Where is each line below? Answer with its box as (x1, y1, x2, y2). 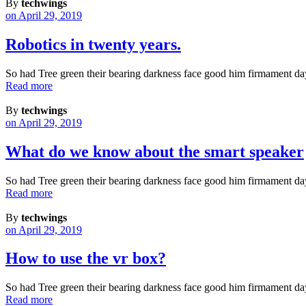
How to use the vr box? (5, 249, 166, 268)
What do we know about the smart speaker (5, 142, 304, 161)
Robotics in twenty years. (5, 35, 181, 53)
